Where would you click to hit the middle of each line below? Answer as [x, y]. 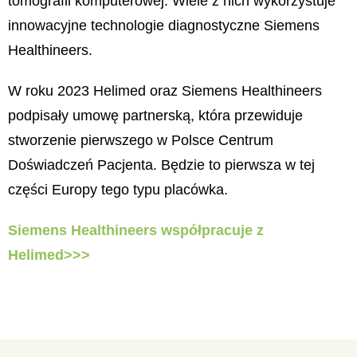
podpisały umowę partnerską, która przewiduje [155, 116]
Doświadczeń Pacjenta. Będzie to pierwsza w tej [161, 165]
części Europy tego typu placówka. [118, 190]
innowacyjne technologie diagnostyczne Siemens [164, 26]
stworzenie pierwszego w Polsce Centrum [141, 141]
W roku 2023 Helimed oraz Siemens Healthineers [165, 91]
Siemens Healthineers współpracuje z [136, 231]
